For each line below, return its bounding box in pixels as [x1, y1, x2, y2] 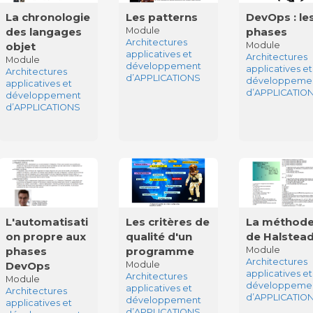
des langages [5, 24, 82, 38]
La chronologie [5, 10, 90, 24]
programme [126, 244, 195, 258]
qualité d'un [126, 229, 193, 243]
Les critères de [126, 214, 210, 228]
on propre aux [5, 229, 86, 243]
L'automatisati [5, 214, 88, 228]
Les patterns [126, 10, 198, 24]
